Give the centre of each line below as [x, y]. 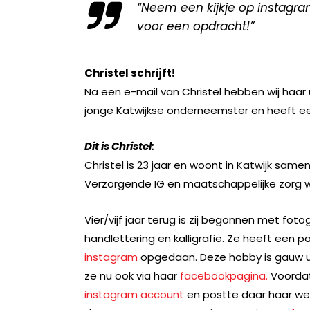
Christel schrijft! [130, 73]
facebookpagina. [224, 275]
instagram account [134, 294]
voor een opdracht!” [195, 26]
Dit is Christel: [119, 146]
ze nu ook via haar [132, 275]
